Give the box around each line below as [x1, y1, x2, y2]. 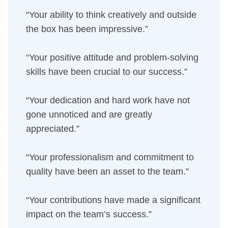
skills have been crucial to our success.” [26, 67, 187, 77]
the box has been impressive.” [26, 24, 148, 34]
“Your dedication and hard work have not [26, 95, 190, 105]
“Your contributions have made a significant [26, 195, 201, 205]
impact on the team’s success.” [26, 209, 152, 219]
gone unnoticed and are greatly [26, 109, 152, 120]
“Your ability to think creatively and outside [26, 10, 196, 20]
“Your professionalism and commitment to [26, 152, 194, 162]
